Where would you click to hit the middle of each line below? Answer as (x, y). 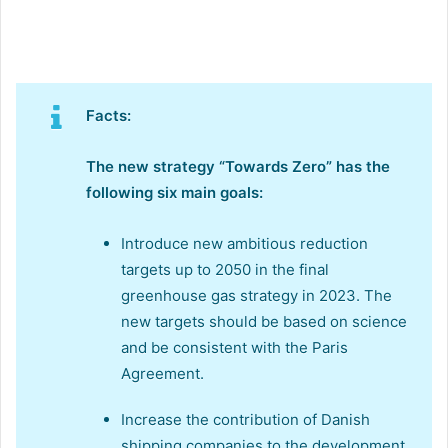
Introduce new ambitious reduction (244, 243)
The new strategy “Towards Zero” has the (238, 166)
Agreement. (162, 373)
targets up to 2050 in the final (225, 269)
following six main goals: (174, 192)
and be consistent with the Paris (234, 347)
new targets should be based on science (264, 321)
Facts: (108, 115)
